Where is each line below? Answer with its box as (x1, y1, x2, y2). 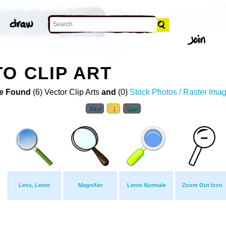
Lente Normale (127, 182, 166, 189)
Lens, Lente (19, 182, 50, 189)
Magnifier (78, 182, 103, 189)
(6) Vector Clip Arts (30, 88, 101, 97)
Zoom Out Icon (182, 182, 222, 189)
